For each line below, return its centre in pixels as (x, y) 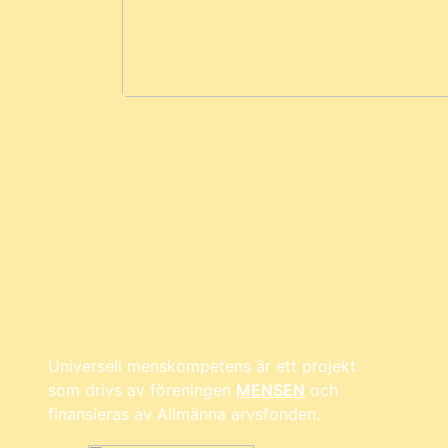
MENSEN (270, 389)
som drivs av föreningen (142, 389)
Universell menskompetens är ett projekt (202, 365)
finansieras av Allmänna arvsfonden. (184, 413)
